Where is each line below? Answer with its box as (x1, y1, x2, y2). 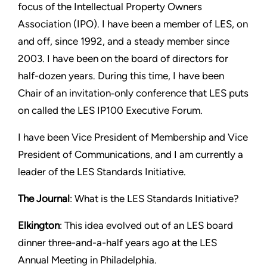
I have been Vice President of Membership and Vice (18, 131, 248, 143)
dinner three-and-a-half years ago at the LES (18, 236, 217, 249)
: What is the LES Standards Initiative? (70, 192, 239, 204)
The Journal (18, 192, 70, 204)
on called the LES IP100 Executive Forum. (18, 104, 203, 116)
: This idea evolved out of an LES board (60, 219, 233, 231)
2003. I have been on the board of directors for (18, 52, 228, 64)
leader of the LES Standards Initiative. (18, 165, 186, 178)
